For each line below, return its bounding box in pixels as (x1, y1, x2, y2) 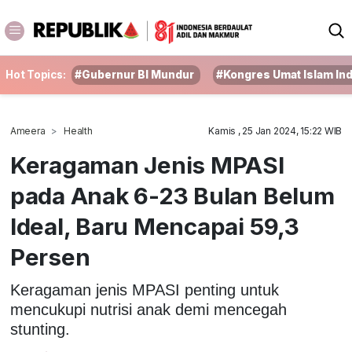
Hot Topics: (5, 68, 66, 81)
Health (64, 125, 93, 137)
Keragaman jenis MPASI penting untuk (9, 280, 279, 299)
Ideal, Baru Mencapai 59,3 (9, 212, 299, 240)
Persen (9, 243, 90, 271)
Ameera (9, 125, 46, 137)
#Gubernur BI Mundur (75, 68, 195, 81)
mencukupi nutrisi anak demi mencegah (9, 300, 287, 318)
